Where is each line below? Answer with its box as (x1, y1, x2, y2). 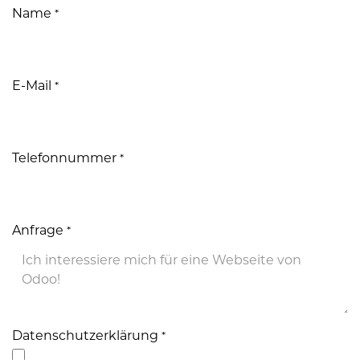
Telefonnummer (12, 150, 117, 166)
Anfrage (12, 223, 63, 238)
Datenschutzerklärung (12, 328, 158, 343)
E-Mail (12, 78, 51, 93)
